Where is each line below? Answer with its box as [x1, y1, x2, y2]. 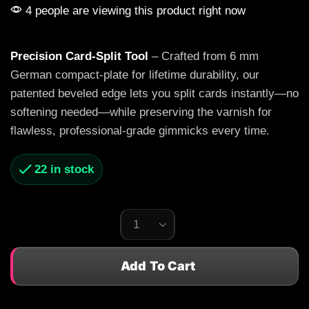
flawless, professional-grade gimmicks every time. [10, 124, 270, 138]
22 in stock [34, 163, 94, 177]
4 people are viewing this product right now [22, 4, 246, 18]
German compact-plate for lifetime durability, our [10, 68, 259, 82]
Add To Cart [121, 259, 196, 274]
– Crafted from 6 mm [148, 50, 259, 63]
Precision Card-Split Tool [10, 50, 148, 63]
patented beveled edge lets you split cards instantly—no [10, 87, 299, 101]
